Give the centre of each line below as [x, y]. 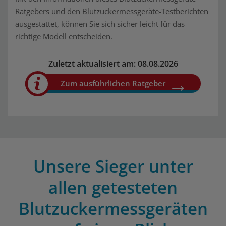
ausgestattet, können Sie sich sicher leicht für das [100, 24]
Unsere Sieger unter [113, 166]
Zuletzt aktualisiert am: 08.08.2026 [113, 64]
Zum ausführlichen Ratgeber [113, 83]
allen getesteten [113, 187]
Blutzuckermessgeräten [113, 209]
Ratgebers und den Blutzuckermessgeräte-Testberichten [112, 11]
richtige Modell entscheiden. [64, 36]
